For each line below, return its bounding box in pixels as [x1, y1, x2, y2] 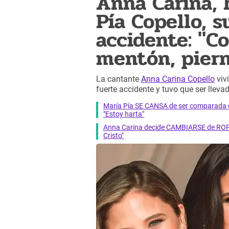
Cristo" [103, 131, 124, 140]
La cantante [96, 74, 141, 84]
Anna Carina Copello [141, 74, 215, 84]
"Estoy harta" [103, 109, 144, 118]
